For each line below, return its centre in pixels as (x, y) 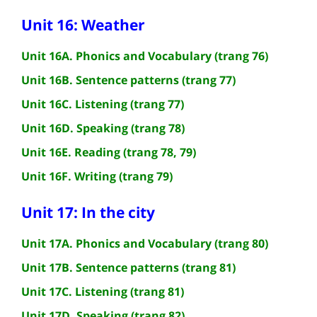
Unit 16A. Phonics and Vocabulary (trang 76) (145, 56)
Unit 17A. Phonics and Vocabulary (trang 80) (145, 243)
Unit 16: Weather (83, 24)
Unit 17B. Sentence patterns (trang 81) (128, 267)
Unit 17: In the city (88, 212)
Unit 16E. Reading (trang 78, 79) (109, 152)
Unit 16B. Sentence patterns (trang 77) (128, 80)
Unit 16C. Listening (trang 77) (103, 104)
